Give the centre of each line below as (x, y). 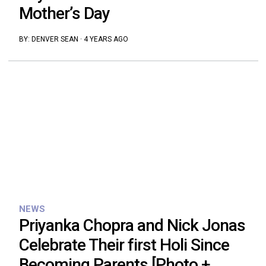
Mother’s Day (64, 14)
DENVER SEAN (55, 39)
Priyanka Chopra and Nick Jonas (132, 225)
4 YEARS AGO (106, 39)
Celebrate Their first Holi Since (124, 245)
